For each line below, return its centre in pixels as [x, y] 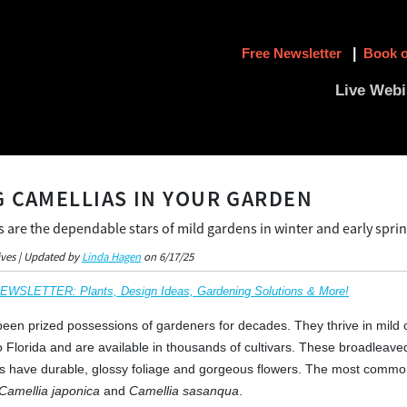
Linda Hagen [111, 257]
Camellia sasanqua [184, 391]
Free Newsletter [293, 53]
